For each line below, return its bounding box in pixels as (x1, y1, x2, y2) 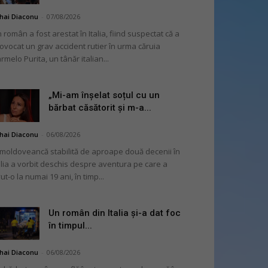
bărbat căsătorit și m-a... (48, 102, 151, 113)
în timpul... (48, 220, 92, 231)
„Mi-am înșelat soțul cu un (48, 90, 160, 100)
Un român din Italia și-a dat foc (48, 208, 181, 218)
